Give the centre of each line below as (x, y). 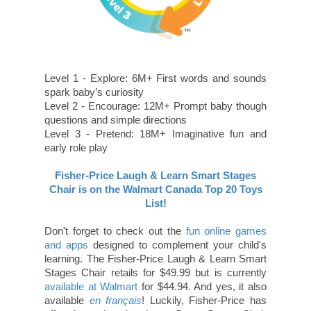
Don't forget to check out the (115, 230)
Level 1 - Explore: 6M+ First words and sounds (155, 78)
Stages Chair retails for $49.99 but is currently (155, 272)
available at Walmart (91, 286)
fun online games (226, 230)
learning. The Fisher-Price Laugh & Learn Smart (155, 258)
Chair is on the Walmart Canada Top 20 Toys (155, 189)
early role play (76, 147)
